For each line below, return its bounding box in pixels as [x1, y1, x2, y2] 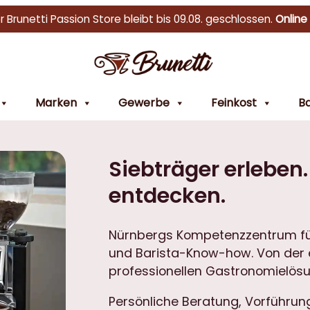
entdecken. [109, 180, 226, 210]
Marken [35, 94, 77, 111]
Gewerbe [118, 94, 170, 111]
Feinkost [211, 94, 257, 111]
